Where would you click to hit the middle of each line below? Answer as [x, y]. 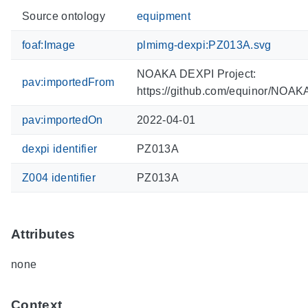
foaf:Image [49, 45]
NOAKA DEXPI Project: [197, 74]
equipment [164, 16]
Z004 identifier [59, 177]
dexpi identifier [60, 148]
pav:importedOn [63, 120]
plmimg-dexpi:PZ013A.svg [204, 45]
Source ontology [64, 16]
